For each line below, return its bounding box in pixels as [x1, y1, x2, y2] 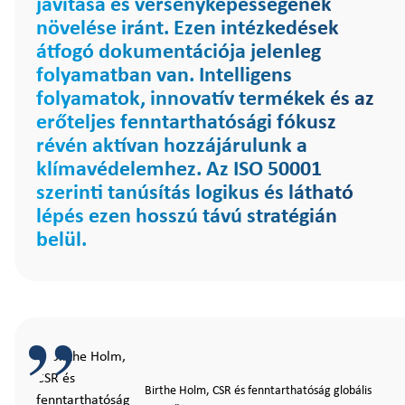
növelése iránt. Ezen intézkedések [36, 18, 339, 40]
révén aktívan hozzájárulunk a [36, 136, 307, 157]
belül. [36, 230, 87, 251]
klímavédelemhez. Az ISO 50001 [36, 159, 322, 181]
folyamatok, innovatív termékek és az [36, 89, 374, 110]
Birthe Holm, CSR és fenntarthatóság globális [145, 384, 372, 398]
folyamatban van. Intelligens [36, 65, 292, 87]
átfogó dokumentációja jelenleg [36, 42, 321, 63]
